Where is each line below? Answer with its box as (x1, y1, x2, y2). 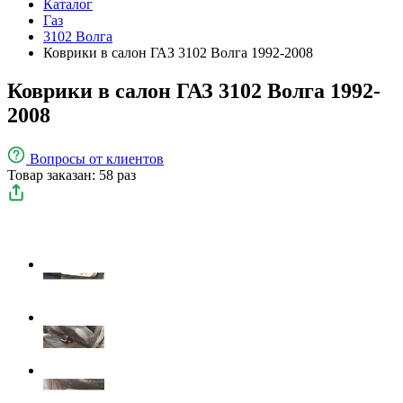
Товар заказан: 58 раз (7, 166, 136, 183)
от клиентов (89, 150, 164, 166)
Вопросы (30, 150, 89, 166)
